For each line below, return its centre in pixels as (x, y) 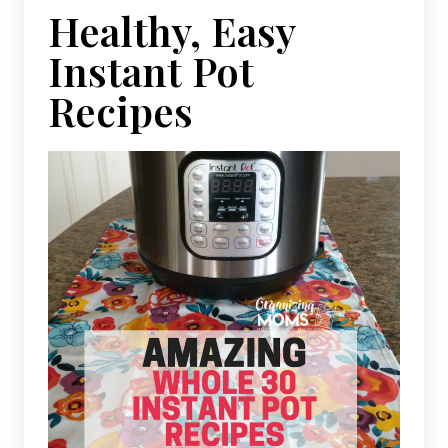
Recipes (120, 110)
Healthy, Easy (171, 30)
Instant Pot (151, 70)
